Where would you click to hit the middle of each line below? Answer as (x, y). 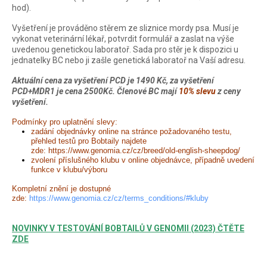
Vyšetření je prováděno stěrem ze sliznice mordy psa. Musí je (125, 28)
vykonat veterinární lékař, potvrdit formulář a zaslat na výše (123, 39)
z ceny (228, 91)
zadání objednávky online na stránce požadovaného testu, (131, 132)
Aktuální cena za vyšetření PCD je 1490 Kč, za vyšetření (113, 81)
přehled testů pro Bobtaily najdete (89, 141)
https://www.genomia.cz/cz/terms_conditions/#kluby (119, 198)
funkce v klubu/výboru (69, 170)
